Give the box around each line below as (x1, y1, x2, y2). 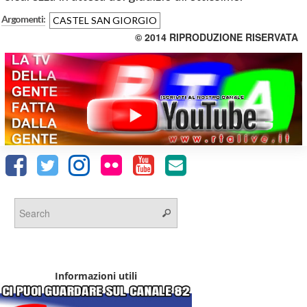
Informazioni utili (55, 269, 137, 283)
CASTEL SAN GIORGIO (52, 14, 157, 27)
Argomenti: (1, 13, 45, 25)
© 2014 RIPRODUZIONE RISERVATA (135, 30, 298, 45)
